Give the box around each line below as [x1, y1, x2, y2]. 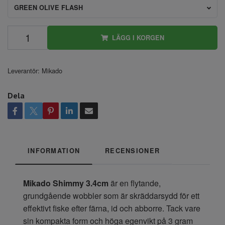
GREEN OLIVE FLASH [14, 3, 83, 12]
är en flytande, [108, 177, 161, 189]
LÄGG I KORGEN [111, 33, 164, 42]
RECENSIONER [105, 146, 160, 155]
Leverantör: [8, 65, 40, 75]
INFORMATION [28, 146, 80, 155]
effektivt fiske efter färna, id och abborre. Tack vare [23, 202, 200, 214]
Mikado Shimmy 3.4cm [23, 177, 108, 189]
